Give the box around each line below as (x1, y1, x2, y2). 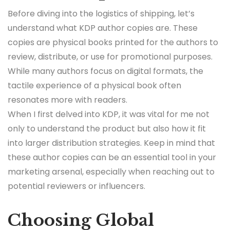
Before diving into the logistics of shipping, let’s (8, 7, 195, 20)
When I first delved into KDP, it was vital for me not (8, 108, 209, 120)
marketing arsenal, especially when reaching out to (8, 165, 215, 178)
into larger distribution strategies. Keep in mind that (8, 137, 215, 149)
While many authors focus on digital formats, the (8, 65, 203, 77)
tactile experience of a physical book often (8, 79, 181, 91)
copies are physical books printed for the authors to (8, 36, 218, 48)
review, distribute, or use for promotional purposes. (8, 50, 213, 63)
